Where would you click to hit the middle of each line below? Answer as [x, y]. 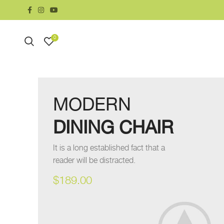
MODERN [92, 104]
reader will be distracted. [94, 161]
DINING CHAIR [113, 127]
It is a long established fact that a [109, 148]
